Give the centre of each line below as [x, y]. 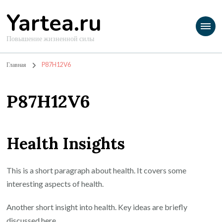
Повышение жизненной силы [51, 38]
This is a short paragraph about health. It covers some [97, 170]
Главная [17, 65]
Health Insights [66, 143]
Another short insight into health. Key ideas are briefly [97, 207]
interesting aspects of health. [55, 184]
